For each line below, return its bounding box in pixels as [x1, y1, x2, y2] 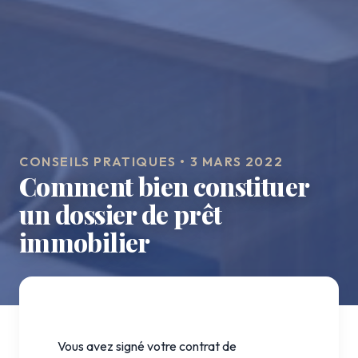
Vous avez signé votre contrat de [58, 337, 237, 354]
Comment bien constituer [19, 168, 309, 203]
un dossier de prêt [19, 196, 222, 231]
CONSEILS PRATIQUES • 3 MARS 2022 [19, 153, 284, 169]
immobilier [19, 224, 150, 259]
